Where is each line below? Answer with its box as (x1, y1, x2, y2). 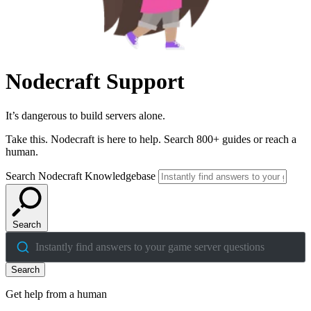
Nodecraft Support (6, 69, 185, 94)
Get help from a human (6, 287, 107, 300)
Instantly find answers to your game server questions (35, 240, 264, 253)
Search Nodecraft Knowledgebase (6, 169, 155, 182)
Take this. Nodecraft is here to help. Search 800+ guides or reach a (6, 133, 296, 145)
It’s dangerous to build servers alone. (6, 109, 165, 121)
